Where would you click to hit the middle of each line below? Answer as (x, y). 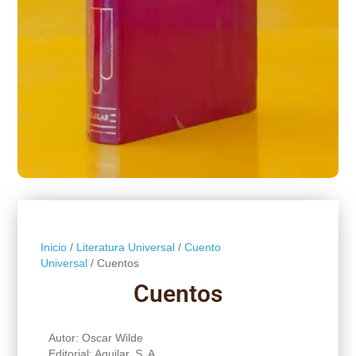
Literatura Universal (125, 247)
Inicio (53, 247)
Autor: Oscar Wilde (95, 337)
